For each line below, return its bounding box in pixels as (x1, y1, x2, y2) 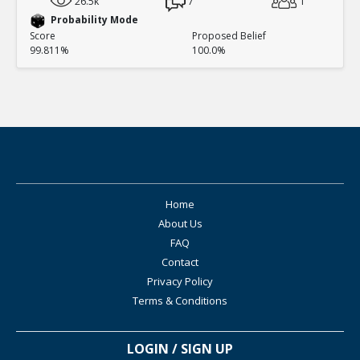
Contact (162, 254, 198, 269)
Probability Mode (51, 12, 138, 27)
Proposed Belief (192, 28, 266, 43)
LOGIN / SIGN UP (127, 339, 233, 358)
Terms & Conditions (133, 292, 227, 308)
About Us (157, 215, 202, 231)
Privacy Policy (147, 273, 213, 288)
